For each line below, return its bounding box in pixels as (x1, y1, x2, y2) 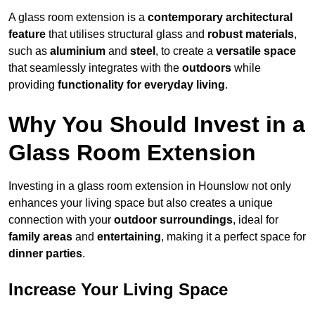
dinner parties (8, 247, 82, 260)
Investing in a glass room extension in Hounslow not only (8, 180, 291, 193)
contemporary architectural (148, 11, 292, 24)
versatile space (216, 45, 296, 58)
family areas (8, 231, 72, 243)
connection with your (8, 214, 114, 226)
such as (8, 45, 50, 58)
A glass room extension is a (8, 11, 148, 24)
